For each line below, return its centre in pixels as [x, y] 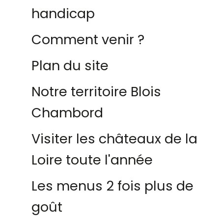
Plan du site [70, 66]
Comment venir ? [88, 40]
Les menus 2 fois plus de [112, 186]
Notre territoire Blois [96, 92]
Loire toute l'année [92, 160]
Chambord [67, 113]
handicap [63, 14]
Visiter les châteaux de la [114, 139]
